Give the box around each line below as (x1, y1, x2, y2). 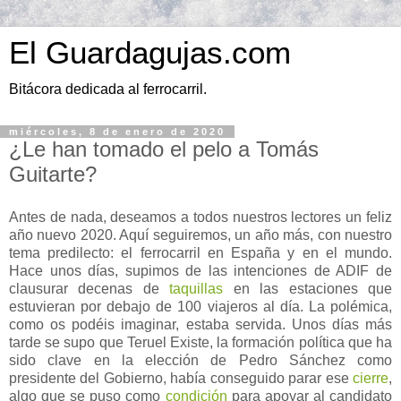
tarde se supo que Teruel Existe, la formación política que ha (9, 334, 392, 350)
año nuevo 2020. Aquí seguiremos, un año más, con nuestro (9, 226, 392, 243)
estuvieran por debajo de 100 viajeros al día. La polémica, (9, 298, 392, 314)
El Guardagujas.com (9, 36, 291, 70)
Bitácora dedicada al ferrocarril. (9, 81, 207, 97)
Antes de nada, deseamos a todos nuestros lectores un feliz (9, 209, 392, 225)
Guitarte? (9, 162, 97, 186)
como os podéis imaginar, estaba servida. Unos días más (9, 316, 392, 332)
